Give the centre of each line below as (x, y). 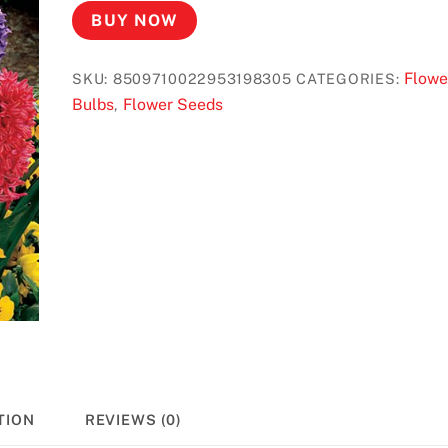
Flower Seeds (172, 104)
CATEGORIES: (350, 78)
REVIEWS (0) (133, 419)
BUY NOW (134, 20)
